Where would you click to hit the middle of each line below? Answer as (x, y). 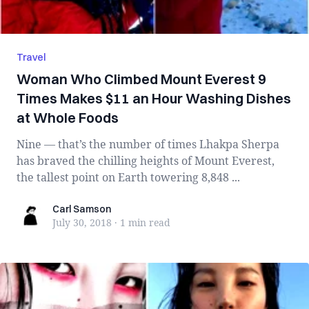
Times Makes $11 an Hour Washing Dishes (154, 98)
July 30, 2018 (82, 222)
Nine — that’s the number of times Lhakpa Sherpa (148, 144)
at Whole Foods (68, 118)
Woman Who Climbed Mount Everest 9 (141, 79)
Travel (31, 57)
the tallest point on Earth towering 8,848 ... (128, 177)
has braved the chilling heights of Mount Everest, (146, 161)
